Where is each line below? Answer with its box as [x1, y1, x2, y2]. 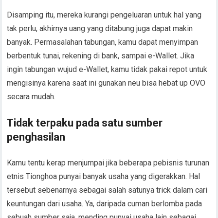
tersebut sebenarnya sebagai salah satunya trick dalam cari [7, 88, 208, 97]
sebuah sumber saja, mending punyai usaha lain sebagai [7, 115, 197, 124]
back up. [7, 128, 35, 138]
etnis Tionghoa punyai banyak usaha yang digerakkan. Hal [7, 74, 200, 83]
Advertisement [84, 154, 134, 163]
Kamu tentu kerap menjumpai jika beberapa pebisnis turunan [7, 60, 210, 70]
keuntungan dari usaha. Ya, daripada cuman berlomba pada [7, 101, 202, 110]
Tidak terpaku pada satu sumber [7, 19, 163, 31]
